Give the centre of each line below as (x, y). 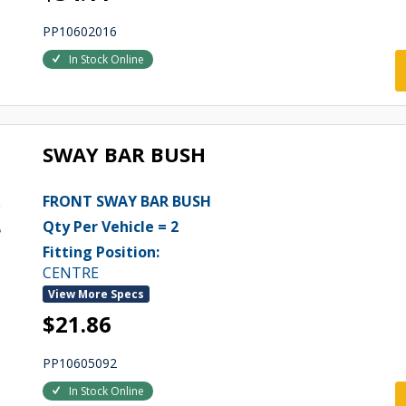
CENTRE (70, 273)
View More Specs (96, 294)
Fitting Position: (101, 252)
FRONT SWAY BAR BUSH (126, 201)
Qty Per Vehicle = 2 (110, 227)
